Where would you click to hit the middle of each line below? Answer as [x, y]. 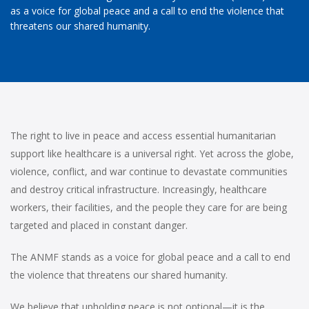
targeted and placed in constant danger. [99, 225]
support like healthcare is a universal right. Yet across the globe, [152, 153]
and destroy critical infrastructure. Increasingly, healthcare [139, 189]
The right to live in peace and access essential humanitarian [143, 135]
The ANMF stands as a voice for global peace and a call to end [150, 257]
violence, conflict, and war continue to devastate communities [149, 171]
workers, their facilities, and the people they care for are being [149, 207]
